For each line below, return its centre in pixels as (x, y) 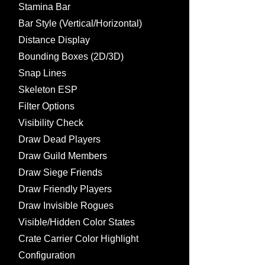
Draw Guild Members (63, 156)
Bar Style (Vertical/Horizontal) (80, 23)
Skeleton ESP (48, 90)
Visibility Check (51, 123)
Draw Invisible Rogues (66, 206)
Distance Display (54, 40)
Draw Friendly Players (65, 189)
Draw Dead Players (59, 139)
